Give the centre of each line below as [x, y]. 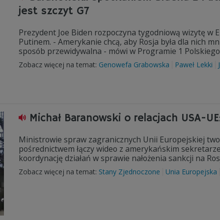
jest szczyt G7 [54, 11]
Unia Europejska [191, 172]
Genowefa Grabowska [134, 65]
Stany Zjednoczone [129, 172]
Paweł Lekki [194, 65]
